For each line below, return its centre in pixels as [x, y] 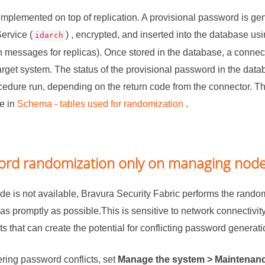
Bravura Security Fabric [131, 194]
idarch [49, 35]
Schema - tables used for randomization [101, 104]
